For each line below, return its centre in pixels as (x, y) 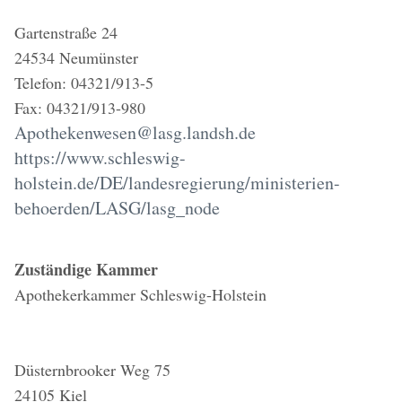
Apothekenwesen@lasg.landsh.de (135, 132)
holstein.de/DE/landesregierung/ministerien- (177, 183)
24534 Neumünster (76, 57)
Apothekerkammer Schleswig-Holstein (140, 294)
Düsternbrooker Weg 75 (92, 370)
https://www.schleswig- (100, 157)
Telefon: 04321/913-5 (84, 83)
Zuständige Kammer (86, 269)
